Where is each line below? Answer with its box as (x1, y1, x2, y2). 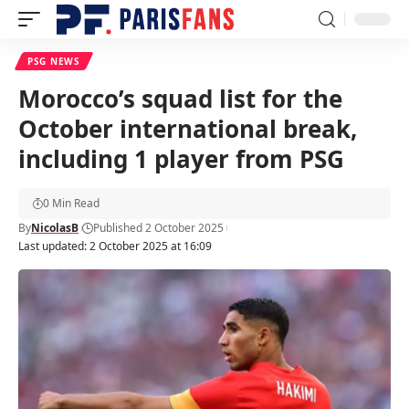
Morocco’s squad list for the (18, 82, 342, 115)
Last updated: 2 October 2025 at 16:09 (18, 238, 212, 254)
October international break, (18, 112, 357, 145)
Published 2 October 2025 (93, 220, 224, 236)
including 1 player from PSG (18, 142, 344, 175)
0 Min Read (43, 195, 100, 211)
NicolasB (31, 220, 79, 236)
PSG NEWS (27, 55, 80, 68)
